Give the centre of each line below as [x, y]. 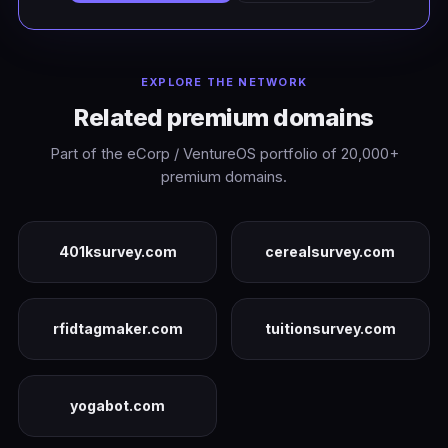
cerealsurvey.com [330, 252]
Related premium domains [224, 117]
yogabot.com [118, 405]
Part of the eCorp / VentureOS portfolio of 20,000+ [224, 154]
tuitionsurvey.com [330, 329]
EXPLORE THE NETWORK [224, 81]
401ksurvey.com [117, 252]
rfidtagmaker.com [117, 329]
